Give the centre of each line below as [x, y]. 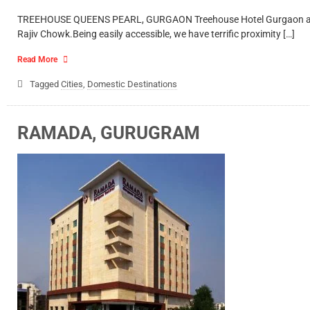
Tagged [45, 84]
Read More [37, 60]
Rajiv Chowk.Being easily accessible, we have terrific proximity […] [156, 34]
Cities [72, 84]
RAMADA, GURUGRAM [109, 133]
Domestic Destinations [132, 84]
